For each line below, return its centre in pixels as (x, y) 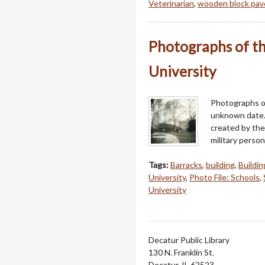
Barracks (186, 164)
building (220, 164)
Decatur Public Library (189, 240)
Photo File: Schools (224, 177)
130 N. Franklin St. (181, 252)
